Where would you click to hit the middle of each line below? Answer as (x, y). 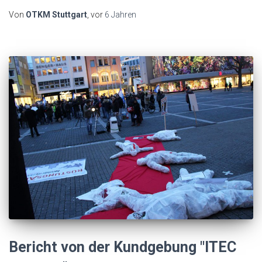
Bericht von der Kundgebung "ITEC (123, 247)
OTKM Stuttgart (56, 15)
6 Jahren (120, 15)
